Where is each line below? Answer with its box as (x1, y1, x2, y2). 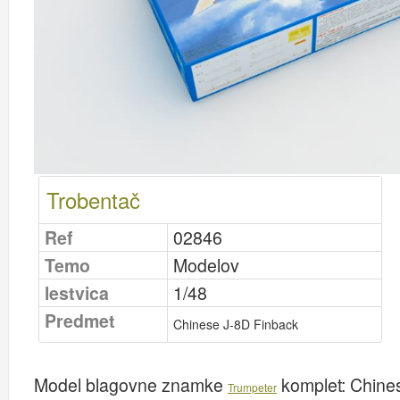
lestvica (45, 280, 109, 305)
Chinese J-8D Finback (173, 315, 298, 333)
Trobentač (46, 184, 140, 215)
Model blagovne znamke (34, 372, 228, 397)
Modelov (173, 253, 239, 278)
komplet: (277, 372, 350, 397)
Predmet (45, 308, 115, 333)
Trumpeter (228, 379, 277, 395)
